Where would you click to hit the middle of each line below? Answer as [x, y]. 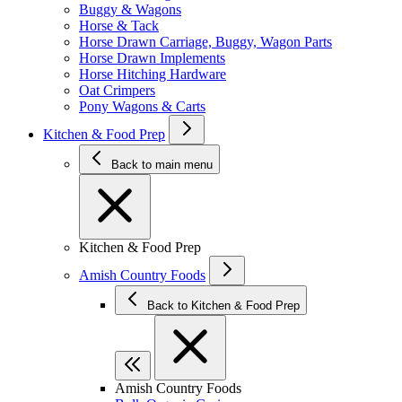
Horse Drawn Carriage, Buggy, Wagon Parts [205, 42]
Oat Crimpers [117, 90]
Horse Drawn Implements [152, 58]
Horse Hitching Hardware [153, 74]
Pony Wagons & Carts [142, 106]
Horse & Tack [119, 26]
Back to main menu [162, 165]
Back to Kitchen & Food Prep [245, 306]
